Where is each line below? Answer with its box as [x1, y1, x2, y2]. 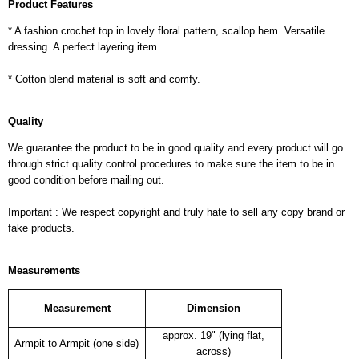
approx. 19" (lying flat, [163, 329, 264, 341]
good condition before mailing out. [8, 173, 164, 186]
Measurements [8, 264, 80, 276]
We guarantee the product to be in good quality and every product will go [8, 141, 343, 154]
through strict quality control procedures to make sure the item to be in [8, 157, 334, 170]
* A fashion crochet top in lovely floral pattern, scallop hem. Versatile [8, 24, 325, 37]
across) [196, 345, 231, 357]
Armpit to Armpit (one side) [9, 337, 139, 349]
